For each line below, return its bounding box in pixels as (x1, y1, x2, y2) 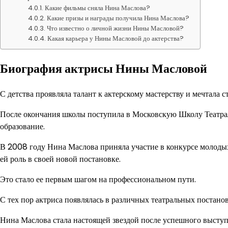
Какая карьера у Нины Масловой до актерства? (47, 34, 184, 43)
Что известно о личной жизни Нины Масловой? (47, 23, 184, 33)
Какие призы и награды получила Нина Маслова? (47, 13, 190, 23)
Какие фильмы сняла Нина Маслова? (45, 3, 151, 13)
